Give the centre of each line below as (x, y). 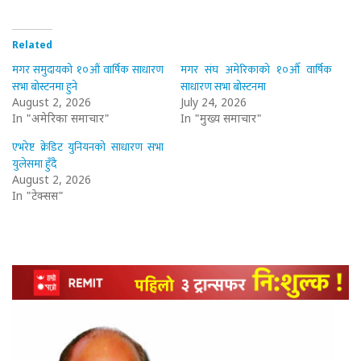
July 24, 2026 (214, 104)
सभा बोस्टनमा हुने (45, 87)
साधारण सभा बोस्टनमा (223, 87)
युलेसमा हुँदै (34, 164)
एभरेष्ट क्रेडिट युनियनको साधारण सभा (88, 147)
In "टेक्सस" (38, 197)
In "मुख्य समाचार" (221, 120)
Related (32, 46)
